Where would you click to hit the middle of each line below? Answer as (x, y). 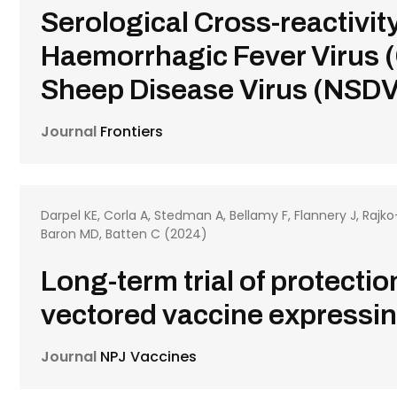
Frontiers (130, 132)
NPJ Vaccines (147, 357)
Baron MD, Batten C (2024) (125, 234)
